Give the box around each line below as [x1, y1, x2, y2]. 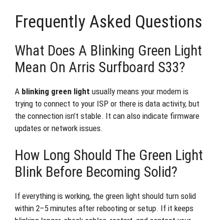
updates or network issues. [15, 123, 103, 133]
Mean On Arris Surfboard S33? [15, 58, 185, 76]
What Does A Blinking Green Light [15, 42, 202, 59]
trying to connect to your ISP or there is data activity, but [15, 98, 199, 109]
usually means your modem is [90, 86, 189, 96]
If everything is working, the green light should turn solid [15, 191, 196, 201]
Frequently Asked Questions [15, 11, 202, 32]
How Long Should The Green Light [15, 147, 203, 164]
